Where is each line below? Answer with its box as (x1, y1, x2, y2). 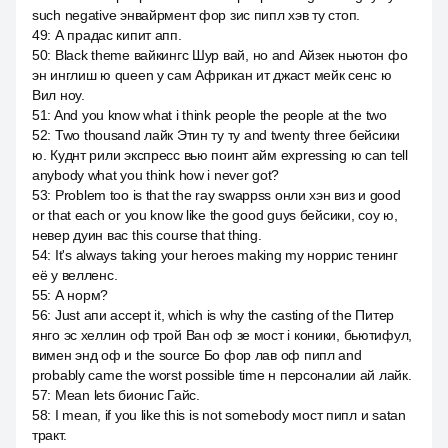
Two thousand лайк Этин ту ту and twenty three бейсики (54, 127, 401, 143)
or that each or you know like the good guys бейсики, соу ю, (32, 207, 398, 223)
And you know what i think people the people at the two (53, 107, 387, 123)
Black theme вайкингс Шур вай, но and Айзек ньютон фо (54, 47, 408, 63)
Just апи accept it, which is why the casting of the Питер (54, 307, 394, 323)
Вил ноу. (32, 87, 85, 103)
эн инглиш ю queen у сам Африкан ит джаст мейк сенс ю (32, 67, 392, 83)
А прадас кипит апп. (54, 27, 182, 43)
